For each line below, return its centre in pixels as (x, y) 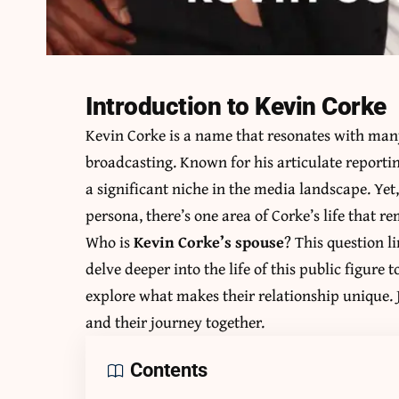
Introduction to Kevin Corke (236, 107)
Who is (110, 242)
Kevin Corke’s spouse (209, 242)
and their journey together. (175, 322)
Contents (169, 370)
